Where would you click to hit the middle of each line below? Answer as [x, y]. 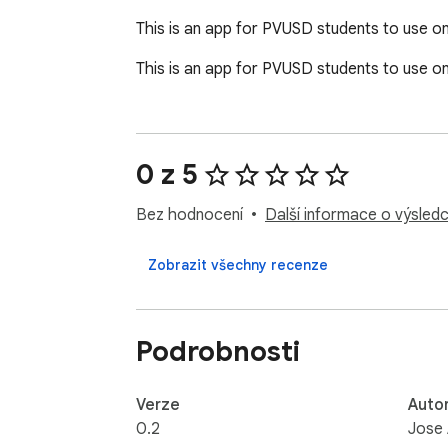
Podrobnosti [218, 351]
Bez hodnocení [189, 215]
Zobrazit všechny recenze [238, 265]
